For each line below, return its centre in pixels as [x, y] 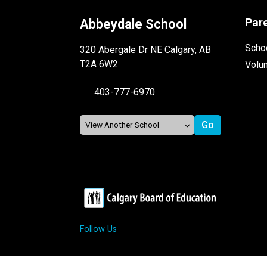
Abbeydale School [133, 24]
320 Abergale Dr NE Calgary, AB [146, 49]
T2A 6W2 [99, 64]
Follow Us [99, 229]
